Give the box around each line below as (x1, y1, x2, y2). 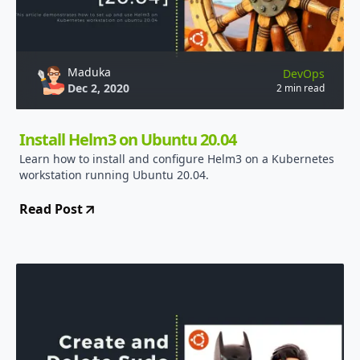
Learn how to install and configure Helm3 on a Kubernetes (19, 151, 334, 166)
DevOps (283, 66, 325, 81)
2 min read (276, 81, 325, 95)
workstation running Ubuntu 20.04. (19, 167, 209, 182)
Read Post (19, 200, 83, 218)
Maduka (67, 64, 111, 80)
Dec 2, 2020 (67, 80, 129, 96)
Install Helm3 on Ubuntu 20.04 (19, 129, 236, 150)
